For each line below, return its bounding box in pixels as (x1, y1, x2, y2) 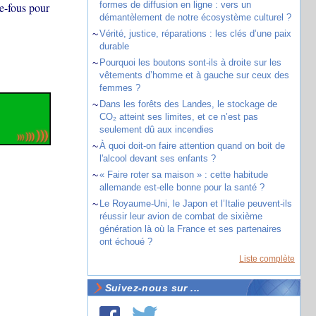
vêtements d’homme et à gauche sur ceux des (99, 70, 289, 80)
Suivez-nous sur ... (104, 282, 200, 293)
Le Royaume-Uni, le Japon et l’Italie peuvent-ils (99, 198, 292, 209)
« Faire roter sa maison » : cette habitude (99, 169, 268, 180)
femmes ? (99, 83, 140, 93)
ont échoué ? (99, 236, 152, 247)
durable (99, 41, 129, 51)
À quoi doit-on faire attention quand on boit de (99, 140, 285, 151)
